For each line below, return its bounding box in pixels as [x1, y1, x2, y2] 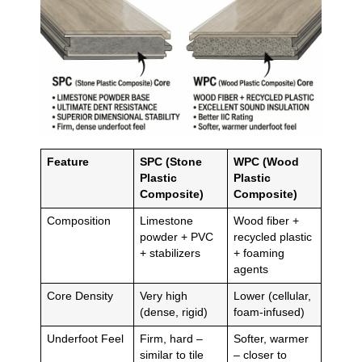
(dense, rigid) [139, 306, 208, 319]
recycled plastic [233, 231, 312, 244]
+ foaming [233, 247, 284, 260]
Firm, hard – [139, 333, 203, 346]
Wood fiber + [233, 215, 299, 228]
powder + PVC [139, 231, 213, 244]
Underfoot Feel [46, 333, 124, 346]
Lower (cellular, [233, 290, 311, 303]
